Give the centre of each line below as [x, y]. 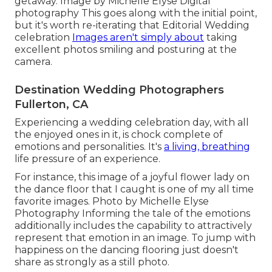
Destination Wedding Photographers [119, 90]
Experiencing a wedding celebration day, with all [132, 123]
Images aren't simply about [138, 38]
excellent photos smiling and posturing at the [126, 50]
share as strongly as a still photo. [92, 262]
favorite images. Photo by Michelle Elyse [112, 202]
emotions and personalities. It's [89, 147]
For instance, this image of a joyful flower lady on [132, 177]
